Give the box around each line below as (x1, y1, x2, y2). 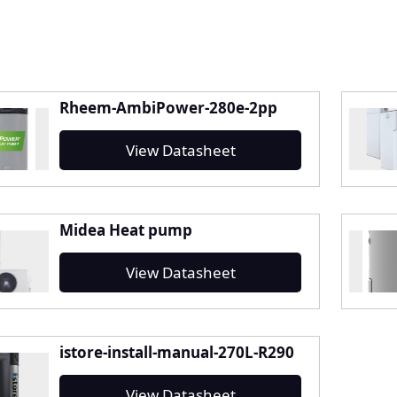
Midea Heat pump (58, 220, 192, 241)
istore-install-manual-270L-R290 (58, 342, 294, 363)
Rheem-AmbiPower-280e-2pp (58, 97, 277, 119)
